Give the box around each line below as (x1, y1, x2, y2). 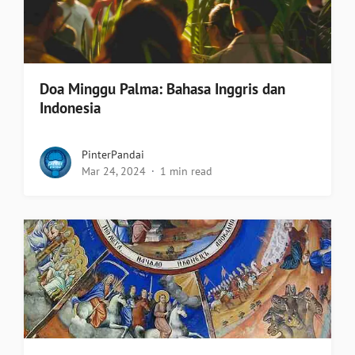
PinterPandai (82, 147, 144, 162)
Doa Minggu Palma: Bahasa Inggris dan (40, 79, 285, 99)
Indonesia (40, 98, 101, 118)
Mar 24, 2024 (82, 164, 146, 179)
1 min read (160, 164, 212, 179)
